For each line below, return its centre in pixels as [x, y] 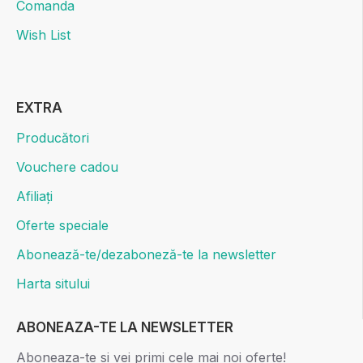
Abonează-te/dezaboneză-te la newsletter [146, 255]
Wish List [43, 35]
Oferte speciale [62, 226]
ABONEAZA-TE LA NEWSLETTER [125, 328]
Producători [53, 138]
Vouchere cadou [67, 167]
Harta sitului [53, 284]
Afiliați [34, 196]
